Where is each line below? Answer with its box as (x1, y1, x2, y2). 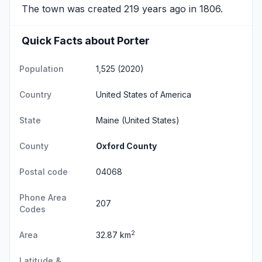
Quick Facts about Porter (22, 35, 150, 47)
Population (19, 64, 64, 74)
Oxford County (96, 141, 157, 151)
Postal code (19, 167, 68, 177)
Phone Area (19, 192, 67, 202)
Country (19, 89, 51, 99)
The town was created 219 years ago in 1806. (22, 3, 223, 15)
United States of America (96, 89, 191, 99)
